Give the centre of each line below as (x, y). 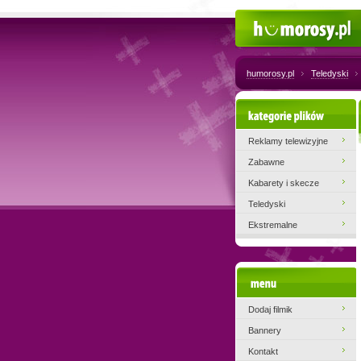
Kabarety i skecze (284, 183)
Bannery (265, 330)
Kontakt (263, 351)
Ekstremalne (273, 225)
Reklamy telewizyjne (288, 141)
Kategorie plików (296, 114)
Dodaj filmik (270, 309)
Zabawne (266, 162)
